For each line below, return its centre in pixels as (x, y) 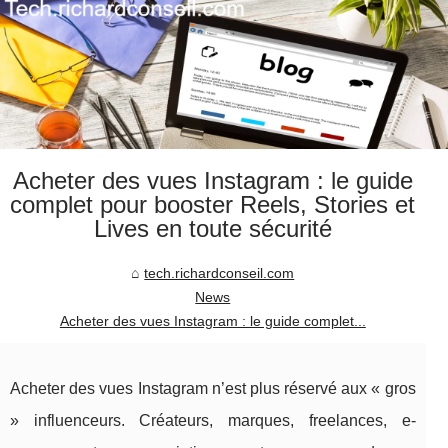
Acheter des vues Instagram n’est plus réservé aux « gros (213, 389)
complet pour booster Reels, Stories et (213, 205)
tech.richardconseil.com (219, 273)
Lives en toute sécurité (212, 229)
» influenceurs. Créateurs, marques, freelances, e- (213, 421)
